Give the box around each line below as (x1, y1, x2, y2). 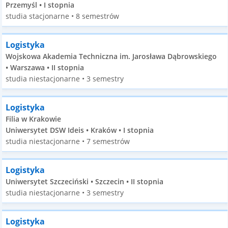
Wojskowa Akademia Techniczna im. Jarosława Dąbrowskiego (6, 51, 217, 61)
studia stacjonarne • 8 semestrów (6, 11, 120, 21)
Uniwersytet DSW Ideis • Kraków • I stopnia (6, 125, 154, 135)
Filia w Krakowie (6, 114, 62, 124)
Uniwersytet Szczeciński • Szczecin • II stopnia (6, 177, 164, 186)
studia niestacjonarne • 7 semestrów (6, 136, 130, 146)
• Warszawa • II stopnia (6, 63, 84, 72)
